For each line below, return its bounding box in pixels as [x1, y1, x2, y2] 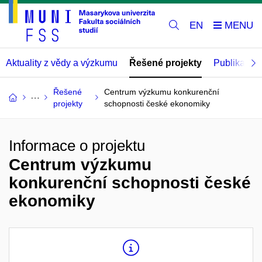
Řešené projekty [129, 58, 202, 68]
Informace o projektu [9, 137, 145, 155]
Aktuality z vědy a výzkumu [6, 58, 118, 68]
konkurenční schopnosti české [9, 174, 251, 192]
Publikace [213, 58, 255, 68]
